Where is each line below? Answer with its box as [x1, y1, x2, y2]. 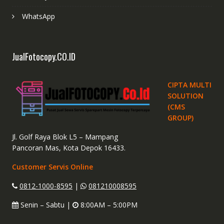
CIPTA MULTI [167, 79, 211, 89]
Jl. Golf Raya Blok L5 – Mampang [11, 131, 118, 141]
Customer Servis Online [11, 161, 93, 171]
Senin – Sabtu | [18, 199, 72, 209]
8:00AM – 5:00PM [78, 199, 137, 209]
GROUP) [167, 112, 193, 122]
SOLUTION [167, 90, 203, 100]
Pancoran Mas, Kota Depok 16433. [11, 142, 125, 152]
